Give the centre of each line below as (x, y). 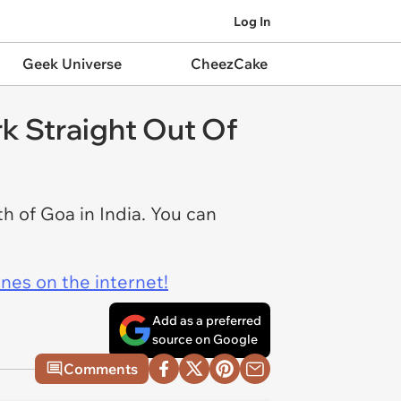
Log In (252, 21)
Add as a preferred (207, 320)
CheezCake (229, 64)
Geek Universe (72, 64)
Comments (101, 369)
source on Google (205, 339)
